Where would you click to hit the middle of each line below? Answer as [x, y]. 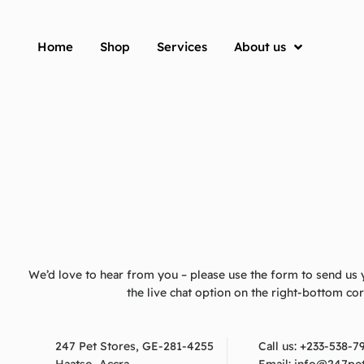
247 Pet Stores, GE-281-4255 [134, 347]
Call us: [279, 347]
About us [260, 47]
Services [182, 47]
